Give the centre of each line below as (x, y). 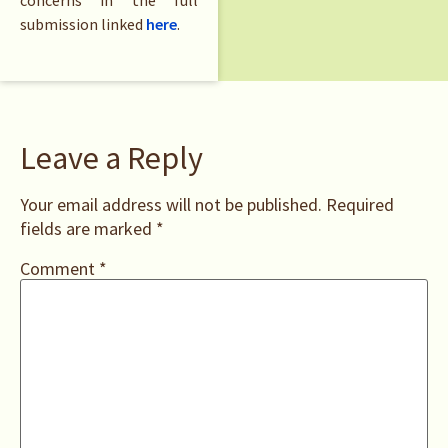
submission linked (83, 24)
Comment (59, 268)
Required (360, 204)
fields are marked (88, 228)
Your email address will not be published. (171, 204)
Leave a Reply (111, 157)
